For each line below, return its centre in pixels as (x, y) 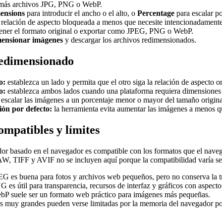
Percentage (156, 13)
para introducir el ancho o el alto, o (81, 13)
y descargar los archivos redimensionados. (130, 40)
